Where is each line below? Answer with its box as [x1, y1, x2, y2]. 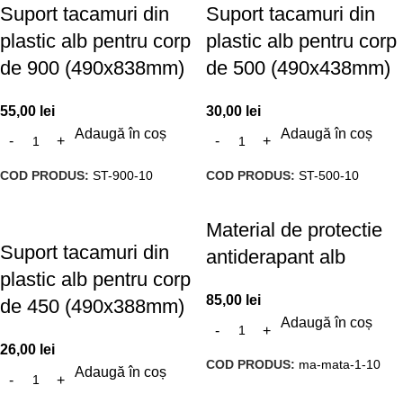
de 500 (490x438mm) [206, 56, 390, 79]
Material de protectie [206, 219, 382, 242]
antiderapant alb [206, 246, 345, 269]
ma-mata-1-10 [299, 356, 381, 372]
